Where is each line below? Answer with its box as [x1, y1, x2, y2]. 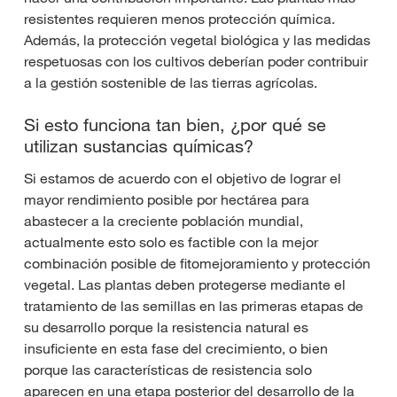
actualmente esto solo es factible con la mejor [24, 233, 318, 252]
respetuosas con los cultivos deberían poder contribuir [24, 52, 368, 71]
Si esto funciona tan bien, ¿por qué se [24, 114, 326, 136]
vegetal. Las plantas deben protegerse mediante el [24, 276, 346, 294]
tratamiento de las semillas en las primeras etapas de [24, 297, 363, 315]
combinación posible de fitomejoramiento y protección [24, 254, 370, 273]
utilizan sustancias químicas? [24, 136, 253, 158]
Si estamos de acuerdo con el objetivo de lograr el [24, 169, 341, 188]
